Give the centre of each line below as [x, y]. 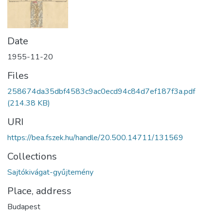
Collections [32, 157]
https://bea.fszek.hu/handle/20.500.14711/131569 [95, 138]
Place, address [39, 191]
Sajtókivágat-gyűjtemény [50, 173]
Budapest [24, 207]
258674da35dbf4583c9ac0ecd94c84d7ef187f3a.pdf [101, 92]
